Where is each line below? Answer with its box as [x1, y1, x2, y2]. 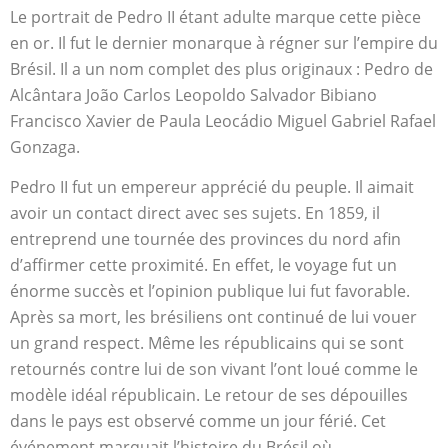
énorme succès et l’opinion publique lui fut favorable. [10, 280, 410, 303]
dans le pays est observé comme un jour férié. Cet [10, 410, 386, 433]
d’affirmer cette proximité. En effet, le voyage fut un [10, 254, 397, 277]
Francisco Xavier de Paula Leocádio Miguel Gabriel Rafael [10, 109, 436, 132]
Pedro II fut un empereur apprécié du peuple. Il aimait [10, 176, 414, 199]
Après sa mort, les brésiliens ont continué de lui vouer [10, 306, 417, 329]
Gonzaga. [10, 135, 80, 158]
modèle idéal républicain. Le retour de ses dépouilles [10, 384, 408, 407]
